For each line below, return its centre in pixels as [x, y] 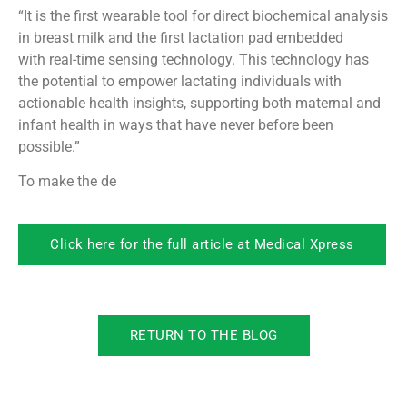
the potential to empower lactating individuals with [180, 82]
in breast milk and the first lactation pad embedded [181, 38]
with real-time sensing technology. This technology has [194, 60]
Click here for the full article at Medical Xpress [202, 244]
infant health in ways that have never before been [176, 125]
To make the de [67, 182]
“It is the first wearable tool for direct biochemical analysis [203, 16]
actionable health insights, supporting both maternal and [199, 104]
